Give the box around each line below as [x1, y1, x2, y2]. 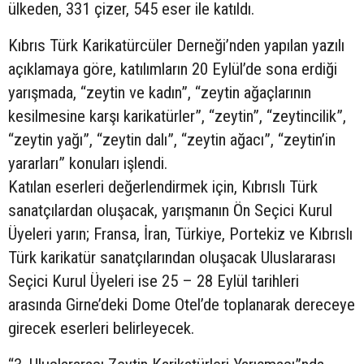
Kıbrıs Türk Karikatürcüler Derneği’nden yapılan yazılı [8, 35, 344, 55]
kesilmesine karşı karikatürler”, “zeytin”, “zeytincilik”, [8, 106, 346, 126]
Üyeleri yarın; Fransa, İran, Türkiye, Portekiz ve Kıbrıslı [8, 223, 353, 244]
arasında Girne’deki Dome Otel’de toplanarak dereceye [8, 294, 355, 314]
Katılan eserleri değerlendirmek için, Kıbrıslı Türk [8, 176, 318, 197]
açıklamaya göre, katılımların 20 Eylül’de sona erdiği [8, 58, 337, 79]
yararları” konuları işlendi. [8, 153, 167, 173]
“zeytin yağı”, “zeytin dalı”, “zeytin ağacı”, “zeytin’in [8, 129, 336, 149]
